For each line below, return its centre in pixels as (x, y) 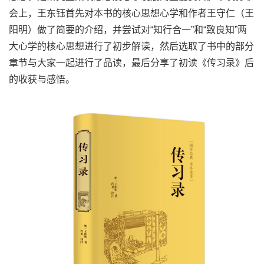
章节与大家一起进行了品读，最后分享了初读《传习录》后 (131, 63)
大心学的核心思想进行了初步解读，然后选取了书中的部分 (131, 46)
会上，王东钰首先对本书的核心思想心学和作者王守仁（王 (131, 13)
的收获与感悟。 (42, 79)
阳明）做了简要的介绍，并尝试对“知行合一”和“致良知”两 (128, 30)
